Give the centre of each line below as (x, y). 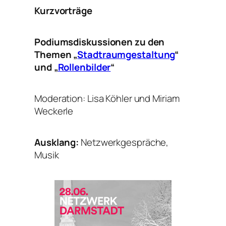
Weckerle (54, 111)
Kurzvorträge (63, 10)
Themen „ (56, 54)
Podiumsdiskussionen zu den (100, 42)
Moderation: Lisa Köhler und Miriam (107, 98)
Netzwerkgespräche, (125, 142)
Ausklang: (58, 142)
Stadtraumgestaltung (126, 54)
